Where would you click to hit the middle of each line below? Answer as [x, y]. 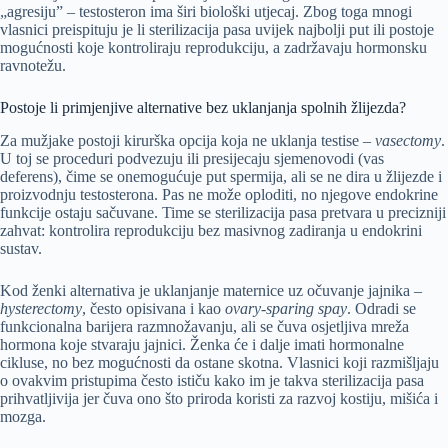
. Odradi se [381, 308]
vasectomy [408, 140]
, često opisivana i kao [153, 308]
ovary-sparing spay [286, 308]
